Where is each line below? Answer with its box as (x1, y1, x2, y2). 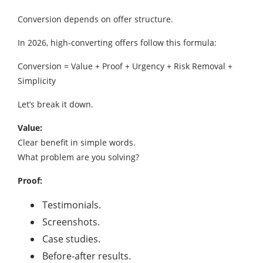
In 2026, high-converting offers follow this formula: (18, 36, 217, 48)
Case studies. (42, 232, 100, 245)
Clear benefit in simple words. (18, 136, 136, 148)
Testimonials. (42, 198, 101, 211)
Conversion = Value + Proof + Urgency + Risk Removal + (18, 60, 232, 72)
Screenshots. (42, 215, 100, 228)
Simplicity (18, 75, 56, 86)
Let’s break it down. (18, 98, 93, 110)
